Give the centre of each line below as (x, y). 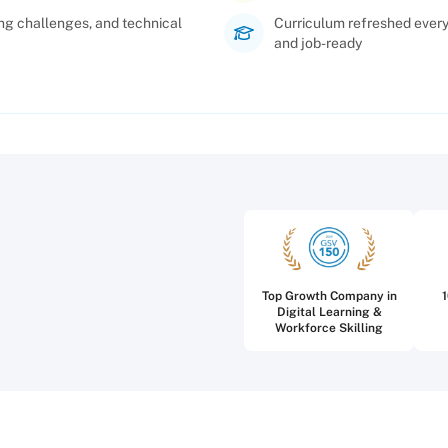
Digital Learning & (329, 312)
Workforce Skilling (329, 328)
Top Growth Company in (329, 296)
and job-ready (318, 43)
